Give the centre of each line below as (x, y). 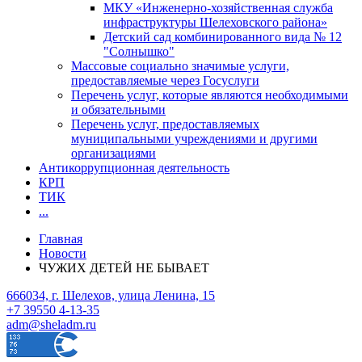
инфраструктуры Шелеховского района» (215, 22)
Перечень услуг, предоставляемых (165, 124)
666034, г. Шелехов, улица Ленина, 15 (111, 295)
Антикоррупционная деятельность (134, 167)
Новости (63, 253)
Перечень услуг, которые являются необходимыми (210, 95)
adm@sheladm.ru (51, 324)
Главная (61, 238)
